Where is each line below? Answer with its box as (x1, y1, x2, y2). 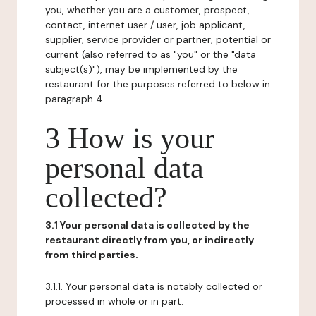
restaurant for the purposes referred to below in (45, 78, 270, 90)
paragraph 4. (45, 92, 105, 105)
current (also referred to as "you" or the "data (45, 48, 256, 61)
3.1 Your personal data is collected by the (45, 219, 250, 231)
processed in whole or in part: (45, 295, 183, 308)
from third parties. (45, 248, 138, 261)
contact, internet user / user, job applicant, (45, 18, 245, 31)
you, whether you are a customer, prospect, (45, 4, 250, 16)
